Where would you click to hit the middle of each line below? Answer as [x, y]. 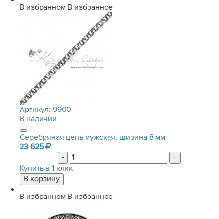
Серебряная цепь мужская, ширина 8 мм [92, 137]
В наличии [38, 119]
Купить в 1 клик [46, 168]
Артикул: [36, 109]
